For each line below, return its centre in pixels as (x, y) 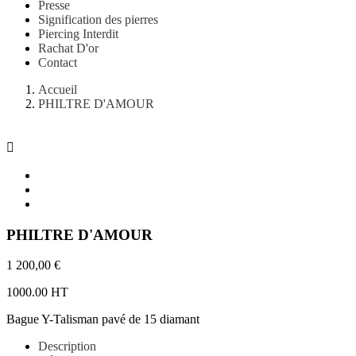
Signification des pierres (98, 19)
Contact (58, 62)
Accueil (58, 89)
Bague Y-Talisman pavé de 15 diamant (103, 319)
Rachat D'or (68, 48)
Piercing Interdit (78, 34)
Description (67, 346)
